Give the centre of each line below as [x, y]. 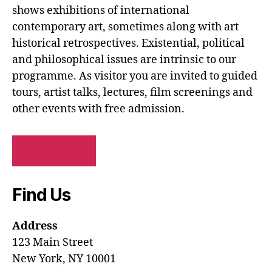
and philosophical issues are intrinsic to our [124, 60]
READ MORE [54, 151]
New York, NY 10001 [64, 259]
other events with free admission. [98, 109]
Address [35, 226]
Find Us [41, 195]
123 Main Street [53, 243]
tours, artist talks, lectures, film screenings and [132, 93]
